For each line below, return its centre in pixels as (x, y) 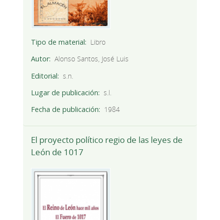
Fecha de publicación (65, 109)
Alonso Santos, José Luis (92, 59)
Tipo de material (58, 42)
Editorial (44, 76)
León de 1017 (57, 152)
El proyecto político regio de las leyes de (107, 140)
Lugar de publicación (64, 92)
